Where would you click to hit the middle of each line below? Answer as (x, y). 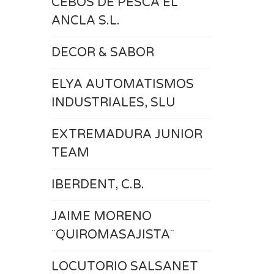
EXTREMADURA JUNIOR (127, 135)
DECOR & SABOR (102, 53)
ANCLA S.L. (85, 21)
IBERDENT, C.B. (98, 185)
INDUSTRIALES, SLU (113, 103)
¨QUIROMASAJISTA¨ (113, 235)
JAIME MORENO (101, 217)
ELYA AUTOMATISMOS (122, 84)
